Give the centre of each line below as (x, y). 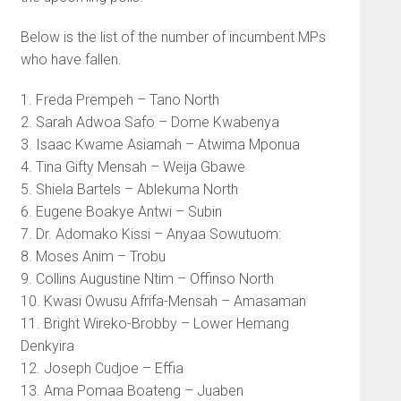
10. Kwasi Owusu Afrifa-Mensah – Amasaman (163, 302)
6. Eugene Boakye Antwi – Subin (121, 212)
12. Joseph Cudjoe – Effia (102, 369)
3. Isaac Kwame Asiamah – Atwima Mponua (160, 145)
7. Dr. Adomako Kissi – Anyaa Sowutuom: (150, 235)
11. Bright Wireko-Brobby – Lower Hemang (154, 324)
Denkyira (47, 346)
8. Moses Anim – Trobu (93, 257)
